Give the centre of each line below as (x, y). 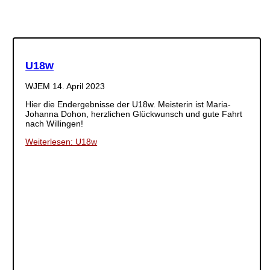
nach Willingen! (55, 123)
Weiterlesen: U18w (61, 141)
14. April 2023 (79, 86)
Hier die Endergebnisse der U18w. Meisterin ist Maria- (128, 104)
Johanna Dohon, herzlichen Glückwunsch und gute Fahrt (134, 114)
